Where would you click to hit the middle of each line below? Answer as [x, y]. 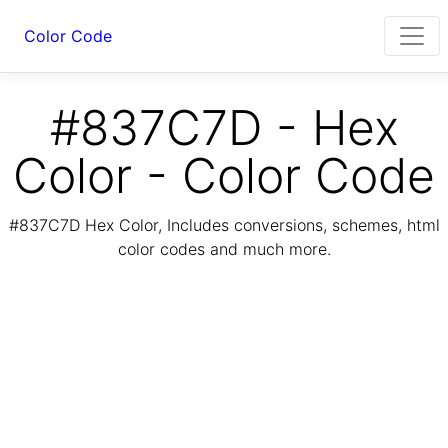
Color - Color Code [224, 175]
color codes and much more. [224, 249]
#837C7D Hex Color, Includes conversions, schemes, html [224, 225]
